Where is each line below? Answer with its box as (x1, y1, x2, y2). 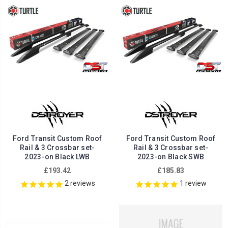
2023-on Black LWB (24, 153, 90, 161)
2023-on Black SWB (137, 153, 205, 161)
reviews (68, 179, 95, 188)
